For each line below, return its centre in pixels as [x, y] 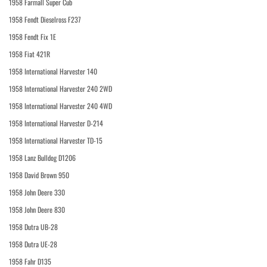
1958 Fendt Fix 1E [32, 37]
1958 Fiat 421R [30, 54]
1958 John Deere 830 [37, 210]
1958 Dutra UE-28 [33, 244]
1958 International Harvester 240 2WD [60, 89]
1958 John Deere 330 [37, 193]
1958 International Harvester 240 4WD [60, 106]
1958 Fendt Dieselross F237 [45, 20]
